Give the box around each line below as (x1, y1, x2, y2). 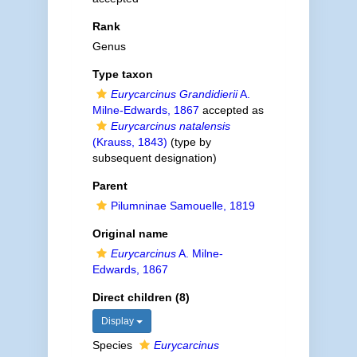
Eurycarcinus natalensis (110, 120, 230, 132)
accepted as (198, 104, 264, 116)
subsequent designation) (92, 151, 217, 164)
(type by (167, 135, 211, 148)
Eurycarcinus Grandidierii (110, 88, 237, 100)
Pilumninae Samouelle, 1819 (110, 199, 255, 212)
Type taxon (92, 68, 153, 80)
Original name (92, 227, 168, 240)
